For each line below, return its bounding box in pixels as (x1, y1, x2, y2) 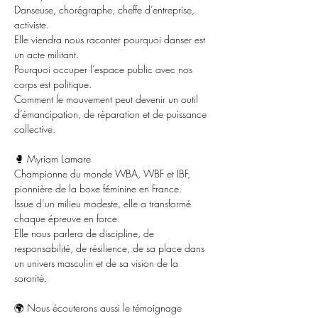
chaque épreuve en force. (14, 212, 120, 225)
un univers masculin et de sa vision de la (14, 256, 181, 270)
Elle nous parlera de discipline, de (14, 226, 157, 240)
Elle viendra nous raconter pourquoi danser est (14, 33, 208, 46)
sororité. (14, 271, 47, 285)
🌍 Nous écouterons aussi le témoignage (14, 301, 185, 314)
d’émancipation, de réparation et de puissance (14, 107, 209, 121)
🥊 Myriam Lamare (14, 152, 91, 165)
